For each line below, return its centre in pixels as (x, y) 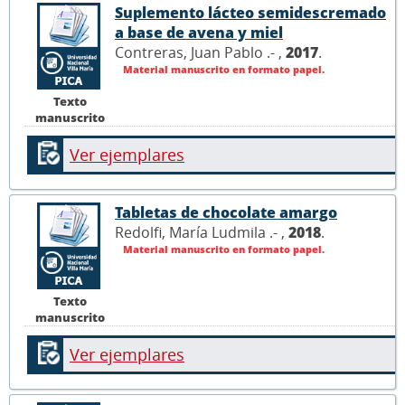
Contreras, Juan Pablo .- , (200, 52)
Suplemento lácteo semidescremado (250, 12)
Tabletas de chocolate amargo (226, 212)
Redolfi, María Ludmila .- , (202, 232)
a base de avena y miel (199, 32)
